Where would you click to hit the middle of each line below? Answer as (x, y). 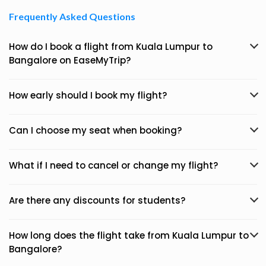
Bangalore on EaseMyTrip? (70, 60)
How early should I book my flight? (88, 95)
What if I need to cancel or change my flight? (113, 165)
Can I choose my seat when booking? (95, 130)
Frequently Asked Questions (72, 16)
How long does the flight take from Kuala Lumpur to (129, 235)
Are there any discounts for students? (97, 200)
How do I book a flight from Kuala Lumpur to (111, 47)
